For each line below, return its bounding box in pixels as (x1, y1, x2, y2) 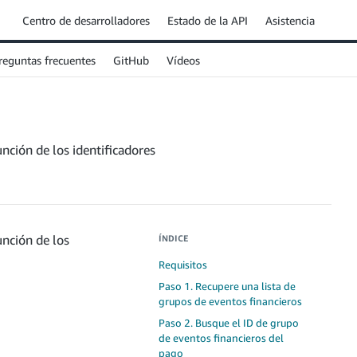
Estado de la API (167, 13, 248, 27)
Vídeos (167, 53, 200, 67)
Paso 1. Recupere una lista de (159, 280, 296, 292)
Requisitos (159, 258, 207, 271)
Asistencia (265, 13, 315, 27)
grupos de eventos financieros (159, 295, 302, 308)
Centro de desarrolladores (22, 13, 150, 27)
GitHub (113, 53, 149, 67)
